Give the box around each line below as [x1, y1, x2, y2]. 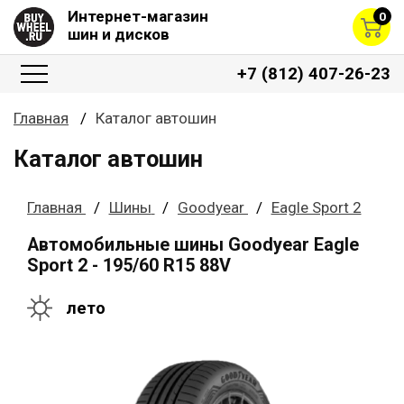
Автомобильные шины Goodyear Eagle [27, 234, 359, 255]
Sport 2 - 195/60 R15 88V [27, 254, 231, 276]
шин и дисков [68, 25, 170, 43]
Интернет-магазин [68, 7, 208, 25]
